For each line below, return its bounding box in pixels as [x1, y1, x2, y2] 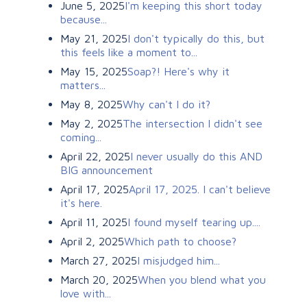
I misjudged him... [137, 254, 220, 267]
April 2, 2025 [60, 234, 124, 247]
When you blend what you [138, 273, 266, 286]
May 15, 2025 [60, 64, 127, 77]
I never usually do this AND [130, 149, 262, 162]
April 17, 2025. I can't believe [129, 182, 271, 195]
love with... [60, 286, 111, 299]
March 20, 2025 [60, 273, 138, 286]
